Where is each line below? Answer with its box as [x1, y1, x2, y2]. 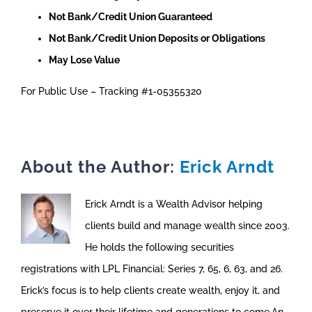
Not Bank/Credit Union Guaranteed [48, 10, 212, 22]
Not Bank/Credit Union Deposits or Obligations [48, 32, 265, 44]
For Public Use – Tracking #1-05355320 [20, 85, 202, 97]
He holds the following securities [85, 241, 234, 253]
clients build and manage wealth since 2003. [85, 219, 290, 231]
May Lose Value [48, 54, 120, 65]
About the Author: [21, 156, 180, 177]
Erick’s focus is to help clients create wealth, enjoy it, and [21, 284, 280, 296]
